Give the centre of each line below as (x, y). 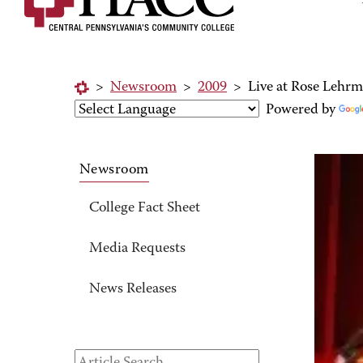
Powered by (299, 110)
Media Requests (137, 249)
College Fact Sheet (145, 208)
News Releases (133, 289)
